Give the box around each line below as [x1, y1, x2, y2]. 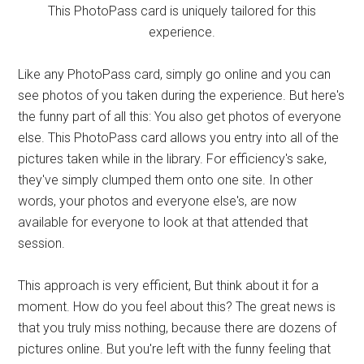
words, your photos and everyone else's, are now [18, 193, 297, 210]
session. [18, 236, 66, 252]
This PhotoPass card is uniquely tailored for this [48, 3, 316, 19]
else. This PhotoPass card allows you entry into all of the [18, 130, 340, 146]
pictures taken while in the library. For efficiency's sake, [18, 151, 327, 167]
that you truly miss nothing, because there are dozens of [18, 320, 337, 336]
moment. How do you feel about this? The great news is [18, 299, 336, 315]
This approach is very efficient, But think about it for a [18, 278, 319, 294]
